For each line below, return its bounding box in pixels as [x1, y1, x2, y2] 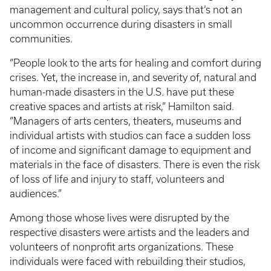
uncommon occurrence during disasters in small [10, 18, 232, 30]
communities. [10, 33, 73, 44]
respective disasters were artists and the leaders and [10, 226, 249, 238]
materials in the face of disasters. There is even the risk [10, 158, 260, 170]
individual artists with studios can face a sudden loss [10, 129, 250, 141]
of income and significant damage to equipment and [10, 144, 251, 155]
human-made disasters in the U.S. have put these [10, 86, 234, 97]
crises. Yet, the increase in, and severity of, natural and [10, 71, 256, 83]
